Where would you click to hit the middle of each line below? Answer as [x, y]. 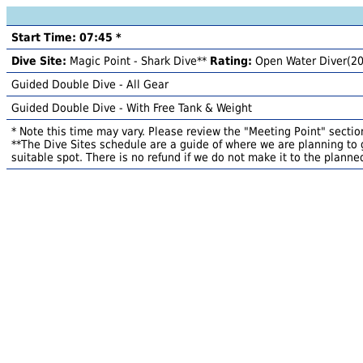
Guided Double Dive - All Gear [90, 84]
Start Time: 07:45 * [66, 37]
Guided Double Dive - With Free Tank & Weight [132, 108]
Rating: [231, 61]
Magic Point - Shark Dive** [138, 61]
